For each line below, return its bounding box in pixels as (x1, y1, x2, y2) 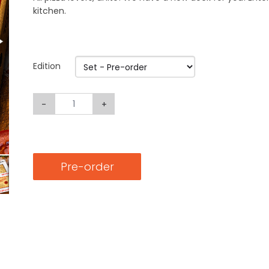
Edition (33, 60, 61, 72)
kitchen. (33, 5, 67, 17)
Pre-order (60, 159, 114, 174)
